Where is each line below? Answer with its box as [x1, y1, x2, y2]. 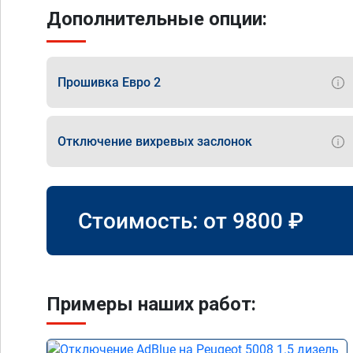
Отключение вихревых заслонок [58, 133, 252, 149]
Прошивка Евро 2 [58, 74, 161, 90]
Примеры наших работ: [46, 293, 256, 315]
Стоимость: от [78, 207, 232, 234]
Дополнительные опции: [46, 8, 267, 30]
